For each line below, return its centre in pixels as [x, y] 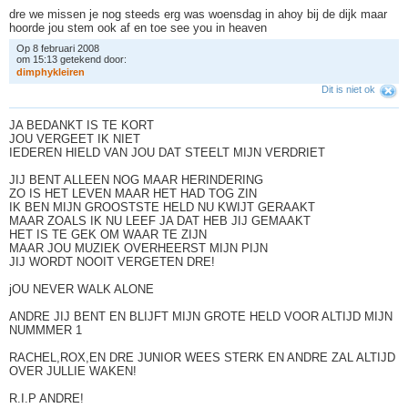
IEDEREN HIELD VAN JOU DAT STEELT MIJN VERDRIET [167, 152]
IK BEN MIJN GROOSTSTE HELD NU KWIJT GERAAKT [162, 207]
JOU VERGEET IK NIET [75, 138]
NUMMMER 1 [46, 330]
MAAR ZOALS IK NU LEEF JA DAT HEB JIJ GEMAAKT [160, 220]
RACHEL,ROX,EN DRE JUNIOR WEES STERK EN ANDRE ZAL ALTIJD [202, 357]
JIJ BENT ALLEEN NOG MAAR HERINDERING [136, 179]
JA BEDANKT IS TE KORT [82, 125]
